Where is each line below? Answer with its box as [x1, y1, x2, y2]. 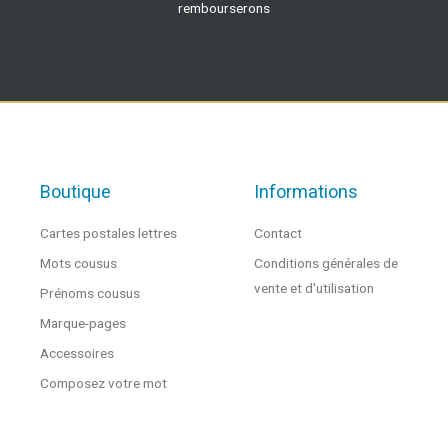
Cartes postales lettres [40, 225, 177, 242]
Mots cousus [40, 255, 117, 272]
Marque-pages [40, 315, 126, 332]
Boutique [40, 181, 111, 203]
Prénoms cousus [40, 285, 140, 302]
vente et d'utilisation [254, 280, 374, 297]
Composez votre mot [40, 375, 167, 392]
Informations [254, 181, 358, 203]
